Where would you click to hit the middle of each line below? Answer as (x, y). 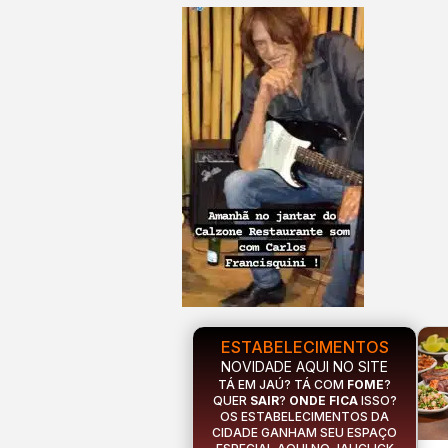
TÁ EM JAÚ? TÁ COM (282, 384)
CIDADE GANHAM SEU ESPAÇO (304, 432)
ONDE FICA (323, 400)
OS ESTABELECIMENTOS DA (304, 416)
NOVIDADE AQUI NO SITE (304, 366)
